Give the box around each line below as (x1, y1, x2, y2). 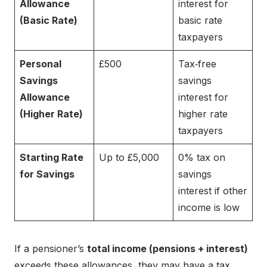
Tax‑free (178, 58, 216, 70)
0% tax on (178, 151, 225, 164)
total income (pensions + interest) (87, 243, 248, 255)
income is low (178, 201, 240, 214)
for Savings (20, 168, 74, 181)
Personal (20, 58, 61, 70)
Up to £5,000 (99, 151, 159, 164)
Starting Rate (20, 151, 83, 164)
